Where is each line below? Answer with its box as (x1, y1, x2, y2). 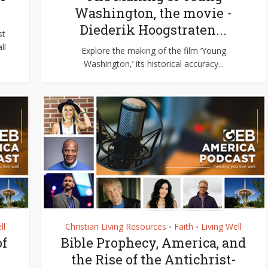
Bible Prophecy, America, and (61, 234, 246, 251)
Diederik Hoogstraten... (80, 21, 227, 38)
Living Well (201, 221, 242, 232)
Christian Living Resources (65, 221, 166, 232)
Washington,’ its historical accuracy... (83, 58, 224, 69)
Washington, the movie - (75, 4, 232, 22)
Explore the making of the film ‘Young (81, 45, 226, 56)
